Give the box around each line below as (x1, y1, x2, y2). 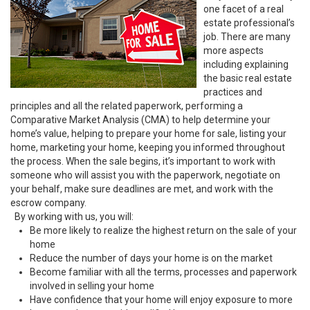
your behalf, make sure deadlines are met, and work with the (10, 183, 273, 194)
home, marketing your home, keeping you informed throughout (10, 142, 285, 153)
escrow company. (10, 197, 86, 208)
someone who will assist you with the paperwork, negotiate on (10, 170, 280, 181)
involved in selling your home (30, 280, 154, 291)
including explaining (203, 59, 289, 70)
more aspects (203, 45, 264, 56)
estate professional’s (203, 17, 295, 28)
